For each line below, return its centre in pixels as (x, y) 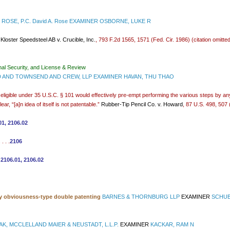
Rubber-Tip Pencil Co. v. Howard (142, 104)
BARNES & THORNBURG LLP (142, 197)
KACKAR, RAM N (173, 225)
